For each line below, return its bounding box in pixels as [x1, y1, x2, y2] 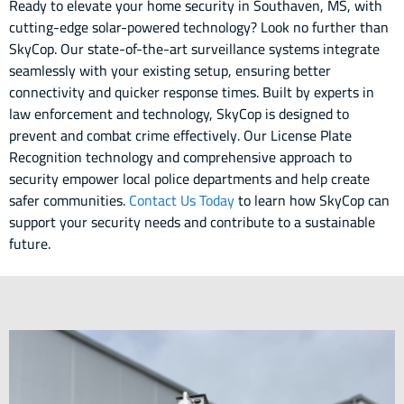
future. [9, 229, 50, 257]
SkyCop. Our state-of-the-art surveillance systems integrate [9, 34, 380, 62]
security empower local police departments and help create [9, 164, 370, 192]
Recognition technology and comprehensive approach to [9, 142, 352, 170]
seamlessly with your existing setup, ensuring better [9, 56, 331, 84]
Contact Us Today [129, 186, 234, 214]
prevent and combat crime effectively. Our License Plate [9, 121, 352, 149]
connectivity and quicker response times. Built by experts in [9, 78, 374, 106]
